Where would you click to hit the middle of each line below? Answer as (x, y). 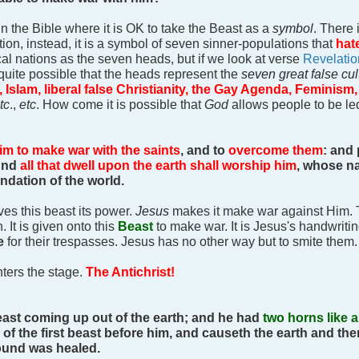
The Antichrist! (130, 272)
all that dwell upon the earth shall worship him (158, 165)
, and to (204, 150)
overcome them (276, 150)
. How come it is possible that (120, 105)
